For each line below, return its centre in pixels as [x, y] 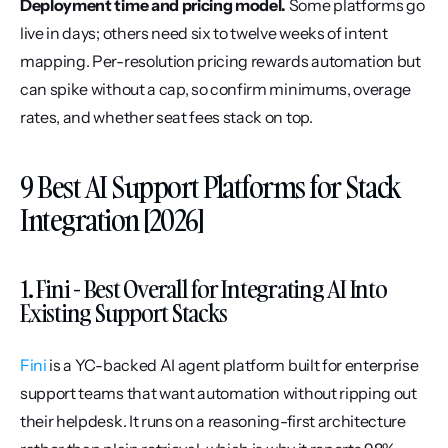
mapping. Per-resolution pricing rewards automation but [220, 61]
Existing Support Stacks [123, 312]
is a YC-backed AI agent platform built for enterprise [232, 365]
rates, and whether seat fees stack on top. [166, 117]
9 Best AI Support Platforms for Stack [210, 187]
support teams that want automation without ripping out [218, 393]
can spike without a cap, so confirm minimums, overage [216, 89]
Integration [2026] [111, 220]
